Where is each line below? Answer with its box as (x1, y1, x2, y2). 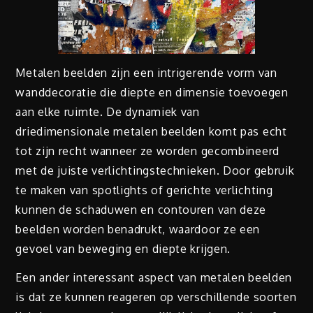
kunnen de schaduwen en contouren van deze (15, 203, 267, 217)
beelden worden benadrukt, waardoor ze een (15, 222, 261, 237)
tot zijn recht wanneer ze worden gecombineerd (15, 144, 279, 159)
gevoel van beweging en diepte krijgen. (15, 242, 231, 256)
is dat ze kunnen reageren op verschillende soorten (15, 290, 297, 305)
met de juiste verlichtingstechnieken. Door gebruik (15, 163, 295, 178)
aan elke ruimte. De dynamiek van (15, 105, 200, 119)
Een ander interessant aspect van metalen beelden (15, 270, 293, 285)
